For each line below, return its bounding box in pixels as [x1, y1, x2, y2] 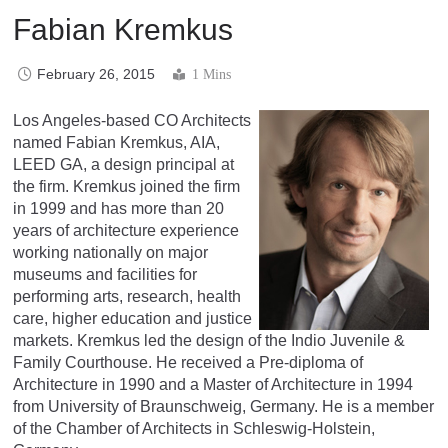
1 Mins [192, 66, 231, 82]
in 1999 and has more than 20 [13, 199, 224, 217]
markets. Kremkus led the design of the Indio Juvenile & [13, 331, 405, 349]
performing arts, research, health [13, 287, 241, 305]
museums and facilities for [13, 265, 197, 283]
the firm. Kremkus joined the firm [13, 177, 240, 195]
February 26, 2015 [37, 65, 155, 82]
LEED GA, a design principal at [13, 155, 234, 173]
